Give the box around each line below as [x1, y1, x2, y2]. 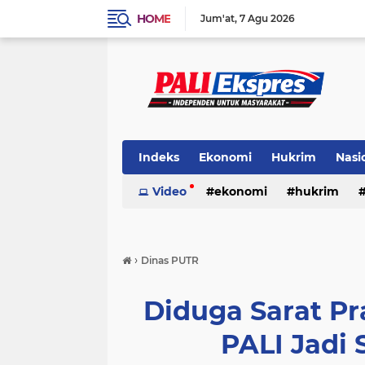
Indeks [139, 150, 179, 165]
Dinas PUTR [141, 254, 199, 266]
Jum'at [200, 12, 235, 24]
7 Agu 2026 [240, 12, 295, 24]
